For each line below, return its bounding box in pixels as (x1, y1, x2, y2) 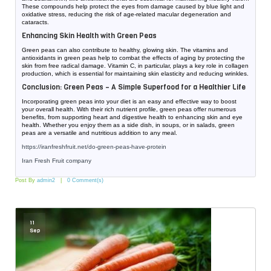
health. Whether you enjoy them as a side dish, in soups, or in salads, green (22, 122, 235, 129)
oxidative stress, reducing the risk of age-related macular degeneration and (22, 11, 231, 18)
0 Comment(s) (67, 177, 103, 184)
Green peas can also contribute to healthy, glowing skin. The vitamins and (22, 47, 228, 54)
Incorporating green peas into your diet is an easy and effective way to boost (22, 98, 237, 105)
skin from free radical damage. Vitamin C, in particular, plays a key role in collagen (22, 62, 249, 70)
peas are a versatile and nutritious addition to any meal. (22, 129, 177, 137)
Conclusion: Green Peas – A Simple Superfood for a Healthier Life (22, 82, 246, 93)
